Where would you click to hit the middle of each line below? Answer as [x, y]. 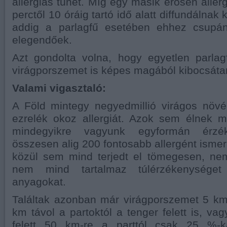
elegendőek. [42, 40]
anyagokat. [39, 182]
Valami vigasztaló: [59, 88]
